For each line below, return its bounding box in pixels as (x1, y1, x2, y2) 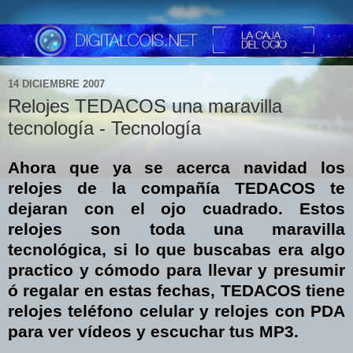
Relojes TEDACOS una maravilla (8, 95, 282, 117)
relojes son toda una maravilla (8, 220, 345, 239)
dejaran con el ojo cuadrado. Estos (8, 199, 345, 218)
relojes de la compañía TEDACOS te (8, 179, 345, 198)
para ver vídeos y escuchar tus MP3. (8, 322, 299, 341)
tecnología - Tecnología (8, 117, 201, 139)
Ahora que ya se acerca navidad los (8, 158, 345, 177)
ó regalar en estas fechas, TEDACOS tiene (8, 281, 345, 300)
